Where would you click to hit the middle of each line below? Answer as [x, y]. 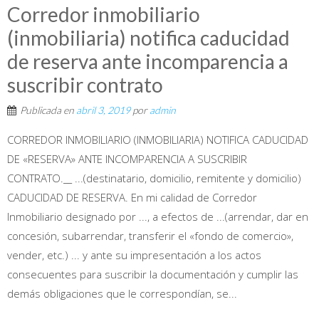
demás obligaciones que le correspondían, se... [122, 293]
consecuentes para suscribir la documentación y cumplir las [153, 274]
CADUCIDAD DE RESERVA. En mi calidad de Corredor [132, 197]
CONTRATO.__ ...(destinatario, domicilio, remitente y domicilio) [154, 178]
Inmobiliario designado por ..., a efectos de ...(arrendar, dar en [158, 216]
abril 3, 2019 [103, 110]
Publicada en [48, 110]
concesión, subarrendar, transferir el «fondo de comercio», [150, 235]
